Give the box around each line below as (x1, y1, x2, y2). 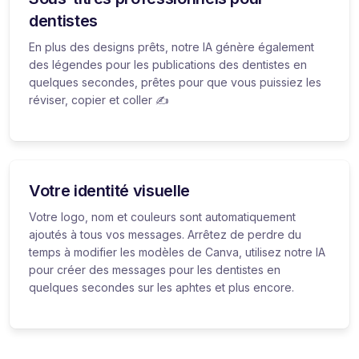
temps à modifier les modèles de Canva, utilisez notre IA (29, 244, 325, 259)
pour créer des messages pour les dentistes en (29, 262, 280, 276)
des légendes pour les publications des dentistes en (29, 57, 307, 71)
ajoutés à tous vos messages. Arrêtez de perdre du (29, 227, 301, 241)
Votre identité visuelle (29, 180, 190, 200)
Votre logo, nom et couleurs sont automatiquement (29, 209, 296, 224)
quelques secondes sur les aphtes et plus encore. (29, 280, 294, 294)
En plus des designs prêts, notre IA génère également (29, 39, 314, 54)
